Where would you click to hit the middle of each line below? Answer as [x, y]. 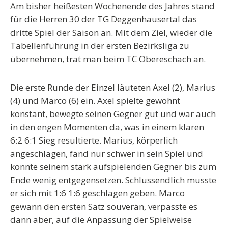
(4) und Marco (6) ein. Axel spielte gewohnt [95, 101]
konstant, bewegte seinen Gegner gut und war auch [113, 114]
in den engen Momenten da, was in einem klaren [107, 127]
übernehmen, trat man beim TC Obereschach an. [108, 59]
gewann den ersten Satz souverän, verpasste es [104, 206]
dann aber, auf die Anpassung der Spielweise [101, 220]
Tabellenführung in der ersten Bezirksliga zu [100, 46]
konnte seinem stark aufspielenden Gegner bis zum [113, 167]
